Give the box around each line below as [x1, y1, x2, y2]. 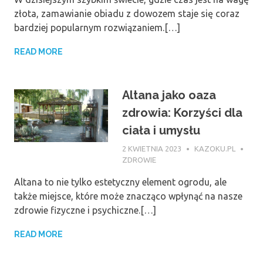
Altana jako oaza [122, 88, 216, 103]
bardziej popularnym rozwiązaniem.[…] [14, 22, 180, 33]
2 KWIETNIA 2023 [122, 144, 181, 153]
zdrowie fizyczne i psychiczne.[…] [14, 205, 156, 216]
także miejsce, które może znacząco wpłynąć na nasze [14, 191, 242, 202]
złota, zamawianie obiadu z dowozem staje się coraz [14, 8, 240, 19]
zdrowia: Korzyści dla [122, 106, 242, 120]
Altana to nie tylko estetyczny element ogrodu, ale [14, 177, 227, 188]
